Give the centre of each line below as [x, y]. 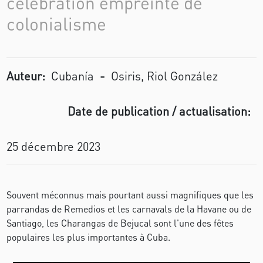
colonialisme [57, 23]
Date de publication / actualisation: [159, 111]
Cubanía [73, 76]
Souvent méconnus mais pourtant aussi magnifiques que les [130, 195]
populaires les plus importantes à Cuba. [89, 237]
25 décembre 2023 [54, 146]
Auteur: [26, 76]
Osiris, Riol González [165, 76]
